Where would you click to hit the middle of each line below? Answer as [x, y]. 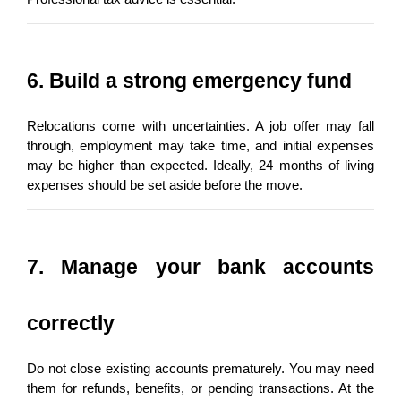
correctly [71, 323]
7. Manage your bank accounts [200, 266]
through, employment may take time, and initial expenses [200, 145]
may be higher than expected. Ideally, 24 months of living [200, 165]
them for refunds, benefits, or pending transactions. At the [200, 388]
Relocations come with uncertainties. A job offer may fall [200, 126]
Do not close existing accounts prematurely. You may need [200, 368]
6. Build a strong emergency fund [189, 80]
